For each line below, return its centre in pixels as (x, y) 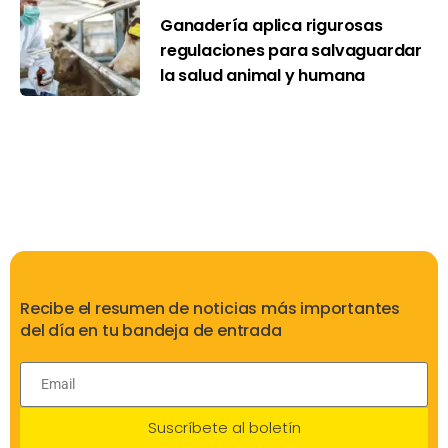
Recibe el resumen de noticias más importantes (210, 308)
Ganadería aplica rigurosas (271, 26)
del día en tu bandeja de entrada (151, 330)
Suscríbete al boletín (224, 428)
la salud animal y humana (263, 76)
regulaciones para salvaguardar (291, 51)
